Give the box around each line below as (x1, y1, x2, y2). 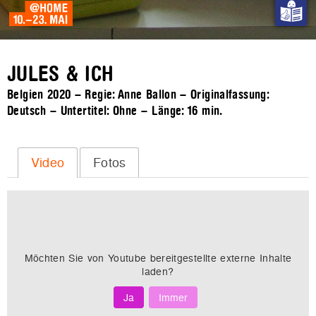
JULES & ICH (7, 63, 114, 85)
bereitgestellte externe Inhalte (146, 250, 292, 265)
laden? (142, 264, 174, 278)
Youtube (107, 250, 147, 265)
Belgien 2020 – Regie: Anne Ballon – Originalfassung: (7, 88, 269, 102)
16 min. (188, 104, 223, 118)
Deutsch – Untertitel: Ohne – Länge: (7, 104, 188, 118)
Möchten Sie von (24, 250, 108, 265)
